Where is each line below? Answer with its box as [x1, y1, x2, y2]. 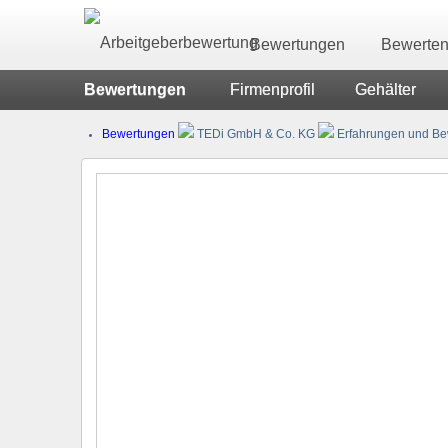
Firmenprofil [230, 81, 315, 98]
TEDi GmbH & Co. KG [194, 127, 318, 140]
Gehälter [355, 81, 416, 98]
